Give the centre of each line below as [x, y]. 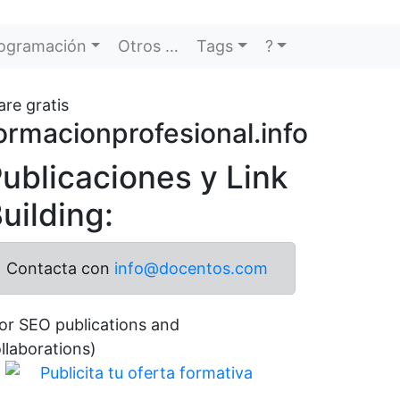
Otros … [149, 46]
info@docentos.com [191, 268]
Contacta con [60, 268]
